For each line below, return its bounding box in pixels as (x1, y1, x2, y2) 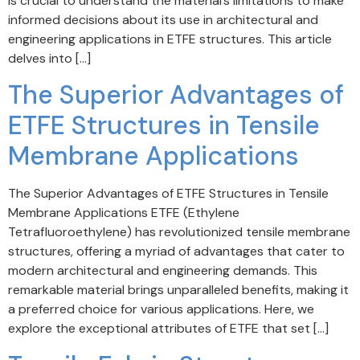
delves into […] (8, 50, 91, 67)
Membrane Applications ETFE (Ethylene (8, 204, 239, 222)
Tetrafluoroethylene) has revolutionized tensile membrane (8, 223, 350, 241)
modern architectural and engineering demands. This (8, 262, 317, 280)
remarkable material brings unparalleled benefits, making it (8, 281, 349, 299)
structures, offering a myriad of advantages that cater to (8, 243, 345, 260)
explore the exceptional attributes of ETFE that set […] (8, 320, 329, 337)
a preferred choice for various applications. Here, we (8, 301, 314, 318)
